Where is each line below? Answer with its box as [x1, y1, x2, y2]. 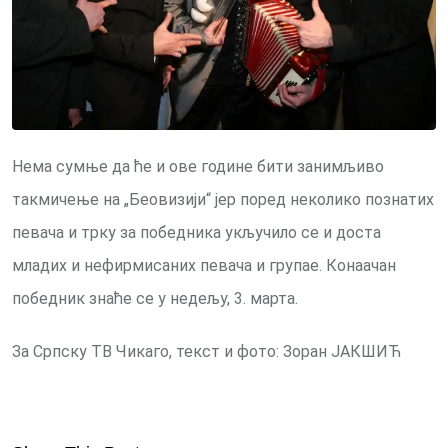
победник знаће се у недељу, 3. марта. [12, 289, 298, 309]
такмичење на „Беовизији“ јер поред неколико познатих [12, 190, 434, 210]
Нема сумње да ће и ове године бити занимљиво [12, 157, 384, 177]
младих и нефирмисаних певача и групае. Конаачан [12, 256, 396, 276]
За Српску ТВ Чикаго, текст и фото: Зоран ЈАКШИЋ [12, 342, 402, 362]
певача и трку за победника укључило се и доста [12, 223, 381, 243]
